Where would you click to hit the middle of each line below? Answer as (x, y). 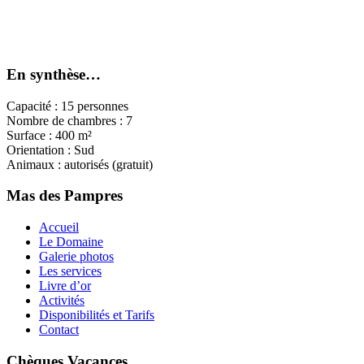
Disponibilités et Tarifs (97, 315)
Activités (62, 301)
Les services (70, 271)
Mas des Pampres (65, 196)
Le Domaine (71, 242)
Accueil (59, 227)
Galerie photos (76, 257)
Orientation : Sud (50, 149)
